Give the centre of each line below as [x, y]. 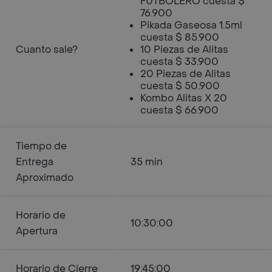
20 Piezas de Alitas [185, 74]
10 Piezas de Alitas [184, 49]
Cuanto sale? [47, 49]
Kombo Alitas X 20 [184, 98]
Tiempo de [41, 146]
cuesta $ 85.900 [180, 37]
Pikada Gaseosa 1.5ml [191, 25]
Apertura [37, 231]
